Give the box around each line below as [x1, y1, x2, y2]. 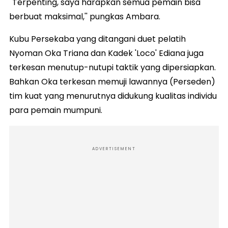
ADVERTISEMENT [92, 146, 136, 152]
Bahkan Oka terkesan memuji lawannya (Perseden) [9, 75, 215, 88]
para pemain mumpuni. [9, 104, 102, 116]
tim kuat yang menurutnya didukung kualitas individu [9, 90, 217, 102]
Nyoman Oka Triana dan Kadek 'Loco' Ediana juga [9, 47, 204, 59]
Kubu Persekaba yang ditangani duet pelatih [9, 33, 186, 45]
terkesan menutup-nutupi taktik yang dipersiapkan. [9, 61, 216, 73]
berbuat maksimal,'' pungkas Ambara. [9, 10, 160, 22]
